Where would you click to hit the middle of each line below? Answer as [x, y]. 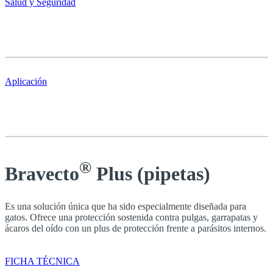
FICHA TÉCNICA [42, 261]
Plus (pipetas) [151, 173]
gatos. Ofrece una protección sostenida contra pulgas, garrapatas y [131, 217]
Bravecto [42, 173]
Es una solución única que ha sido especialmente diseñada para [126, 206]
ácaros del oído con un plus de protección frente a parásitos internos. [136, 228]
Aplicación [26, 81]
